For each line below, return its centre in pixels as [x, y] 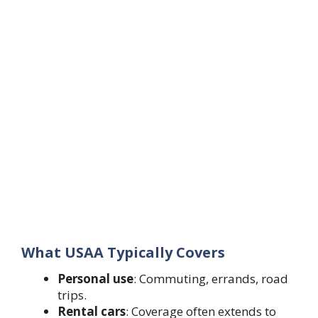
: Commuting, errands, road [211, 278]
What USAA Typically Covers [123, 252]
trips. [72, 295]
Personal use [95, 278]
